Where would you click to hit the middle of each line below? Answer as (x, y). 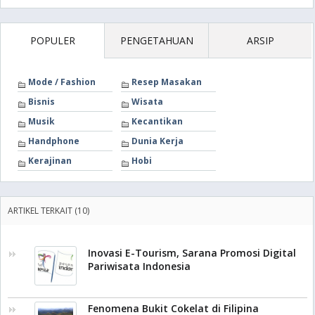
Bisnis (41, 101)
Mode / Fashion (62, 82)
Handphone (54, 141)
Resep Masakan (167, 82)
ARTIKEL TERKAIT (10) (49, 210)
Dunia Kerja (157, 141)
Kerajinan (50, 160)
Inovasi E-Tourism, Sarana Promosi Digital (192, 252)
